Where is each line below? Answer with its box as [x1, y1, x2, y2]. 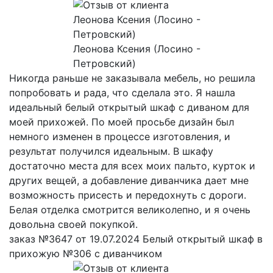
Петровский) [73, 57, 136, 69]
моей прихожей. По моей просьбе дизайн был [9, 115, 234, 128]
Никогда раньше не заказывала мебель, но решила [9, 71, 255, 84]
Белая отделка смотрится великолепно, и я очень [9, 203, 250, 216]
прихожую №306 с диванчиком [9, 247, 165, 260]
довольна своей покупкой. [9, 218, 138, 230]
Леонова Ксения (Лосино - [73, 42, 200, 55]
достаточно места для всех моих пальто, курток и [9, 159, 255, 172]
